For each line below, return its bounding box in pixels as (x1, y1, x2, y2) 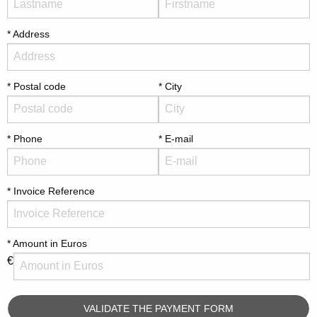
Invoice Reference (13, 185, 95, 197)
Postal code (13, 80, 66, 92)
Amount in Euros (13, 237, 87, 249)
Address (13, 28, 50, 40)
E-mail (165, 132, 193, 144)
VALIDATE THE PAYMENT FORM (83, 302, 234, 314)
